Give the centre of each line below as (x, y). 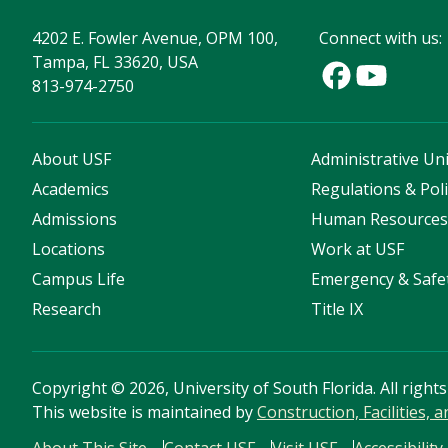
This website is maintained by (144, 412)
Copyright (71, 388)
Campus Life (78, 279)
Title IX (337, 309)
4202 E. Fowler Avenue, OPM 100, (155, 38)
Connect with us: (381, 38)
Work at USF (358, 249)
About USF (71, 159)
